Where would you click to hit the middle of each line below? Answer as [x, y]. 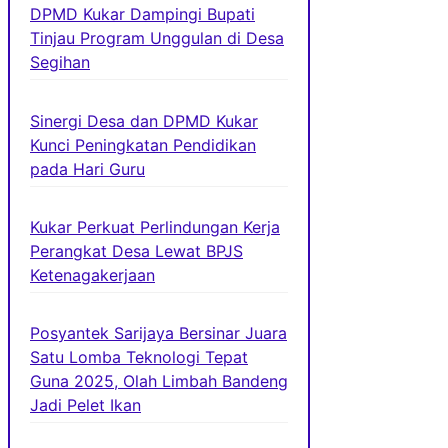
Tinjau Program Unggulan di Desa [157, 38]
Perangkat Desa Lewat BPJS [136, 250]
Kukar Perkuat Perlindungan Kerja [155, 226]
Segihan [60, 62]
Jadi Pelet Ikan [85, 405]
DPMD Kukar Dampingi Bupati [142, 14]
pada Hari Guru [87, 168]
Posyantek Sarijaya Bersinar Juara [158, 333]
